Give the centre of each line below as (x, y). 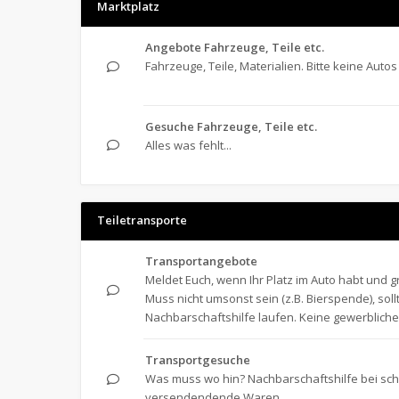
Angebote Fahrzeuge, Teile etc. (235, 47)
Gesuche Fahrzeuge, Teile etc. (231, 126)
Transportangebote (201, 261)
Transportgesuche (198, 360)
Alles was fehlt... (188, 145)
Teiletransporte (142, 220)
